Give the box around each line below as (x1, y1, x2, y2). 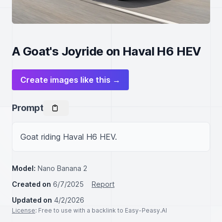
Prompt (12, 103, 44, 113)
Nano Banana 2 (38, 164, 87, 172)
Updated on (12, 196, 52, 204)
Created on (12, 180, 51, 188)
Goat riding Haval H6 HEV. (20, 132, 117, 142)
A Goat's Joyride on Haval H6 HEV (12, 44, 201, 58)
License (12, 207, 35, 214)
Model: (12, 164, 36, 172)
